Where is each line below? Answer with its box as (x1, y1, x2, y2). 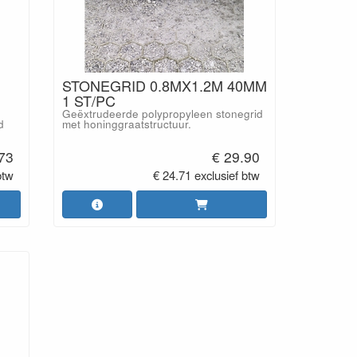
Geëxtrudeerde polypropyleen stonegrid (61, 106, 263, 121)
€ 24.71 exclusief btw (153, 166, 261, 183)
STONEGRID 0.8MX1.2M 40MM (61, 75, 267, 96)
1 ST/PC (61, 90, 116, 111)
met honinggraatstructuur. (61, 116, 191, 131)
